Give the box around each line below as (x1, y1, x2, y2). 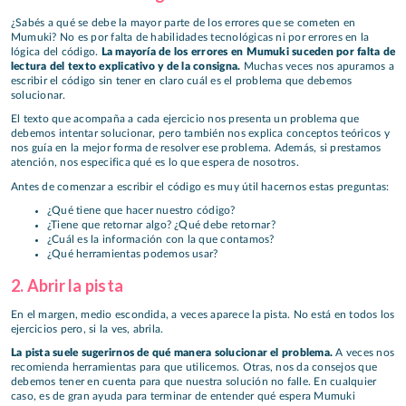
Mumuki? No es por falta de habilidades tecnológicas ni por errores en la (11, 31, 370, 43)
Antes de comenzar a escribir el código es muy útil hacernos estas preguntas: (11, 180, 390, 192)
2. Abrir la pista (11, 275, 124, 296)
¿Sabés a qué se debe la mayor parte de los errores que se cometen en (11, 16, 356, 28)
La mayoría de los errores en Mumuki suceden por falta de (98, 45, 396, 57)
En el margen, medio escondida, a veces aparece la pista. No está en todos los (11, 308, 395, 320)
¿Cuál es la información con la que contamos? (47, 234, 275, 246)
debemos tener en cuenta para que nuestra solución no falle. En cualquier (11, 376, 377, 388)
